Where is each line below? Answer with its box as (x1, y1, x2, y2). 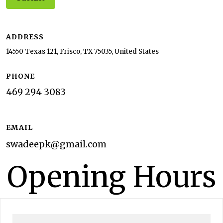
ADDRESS (6, 32, 44, 41)
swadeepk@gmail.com (6, 138, 107, 150)
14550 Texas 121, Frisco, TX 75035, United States (6, 47, 159, 56)
